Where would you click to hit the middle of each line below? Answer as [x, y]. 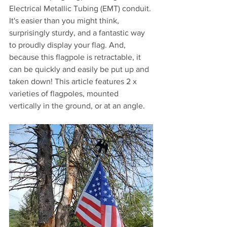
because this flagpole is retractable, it [76, 57]
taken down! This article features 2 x [74, 81]
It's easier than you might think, [65, 20]
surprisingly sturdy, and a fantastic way [78, 32]
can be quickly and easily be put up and [80, 69]
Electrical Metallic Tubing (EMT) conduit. [81, 8]
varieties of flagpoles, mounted [65, 93]
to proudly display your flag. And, [68, 45]
